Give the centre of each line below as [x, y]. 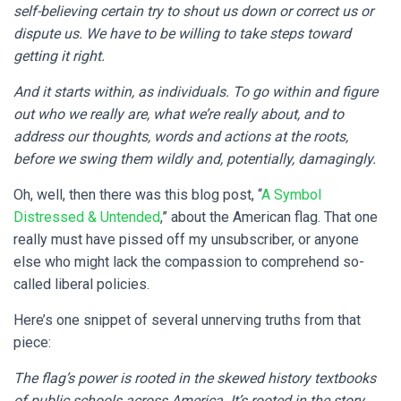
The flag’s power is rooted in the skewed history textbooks [195, 378]
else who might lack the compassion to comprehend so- [189, 262]
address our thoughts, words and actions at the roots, [181, 137]
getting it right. [61, 56]
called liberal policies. [83, 284]
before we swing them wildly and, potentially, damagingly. [195, 159]
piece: [34, 342]
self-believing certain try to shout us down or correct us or [193, 11]
